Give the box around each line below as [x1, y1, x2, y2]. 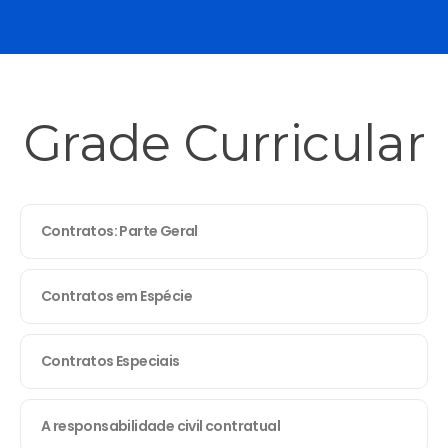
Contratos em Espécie [41, 285, 192, 306]
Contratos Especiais [41, 350, 180, 371]
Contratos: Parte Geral [41, 220, 198, 241]
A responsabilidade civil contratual [41, 415, 280, 436]
